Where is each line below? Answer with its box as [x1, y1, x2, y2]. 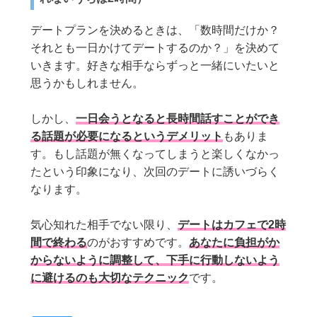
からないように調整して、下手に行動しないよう [30, 253, 280, 266]
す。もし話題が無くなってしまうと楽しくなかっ [30, 147, 280, 160]
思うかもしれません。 [30, 76, 144, 89]
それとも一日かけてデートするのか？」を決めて [30, 41, 280, 54]
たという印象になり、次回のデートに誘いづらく [30, 165, 280, 178]
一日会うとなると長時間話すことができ [76, 112, 280, 125]
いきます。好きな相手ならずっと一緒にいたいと [30, 59, 280, 71]
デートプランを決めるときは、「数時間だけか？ [30, 23, 280, 36]
